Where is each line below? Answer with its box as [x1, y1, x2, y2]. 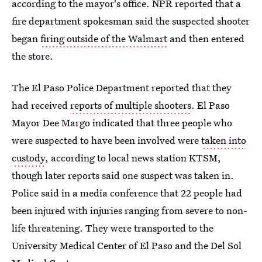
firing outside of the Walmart [40, 32, 167, 45]
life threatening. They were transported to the [12, 221, 213, 235]
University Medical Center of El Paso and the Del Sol [12, 239, 242, 252]
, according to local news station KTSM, [45, 151, 221, 164]
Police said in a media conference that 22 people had [12, 186, 242, 199]
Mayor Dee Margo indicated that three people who [12, 116, 232, 129]
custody [12, 151, 45, 164]
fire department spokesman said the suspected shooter [12, 14, 250, 27]
